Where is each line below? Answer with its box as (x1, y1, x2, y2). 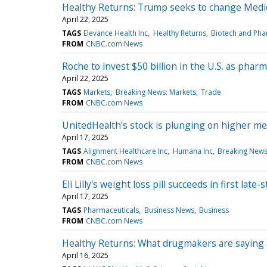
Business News (144, 204, 194, 215)
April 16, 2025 (62, 250, 108, 260)
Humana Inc (172, 145, 213, 156)
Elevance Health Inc (83, 27, 148, 38)
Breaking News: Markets (115, 86, 196, 97)
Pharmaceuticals (83, 204, 139, 215)
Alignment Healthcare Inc (83, 145, 168, 156)
